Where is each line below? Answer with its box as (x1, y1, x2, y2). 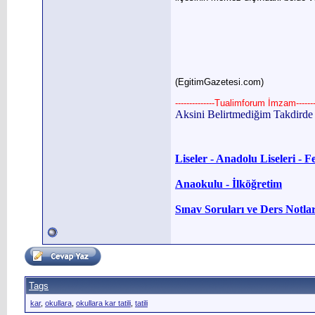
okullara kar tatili (76, 299, 131, 307)
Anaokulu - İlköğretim (175, 178, 282, 191)
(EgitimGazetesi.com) (175, 77, 264, 88)
